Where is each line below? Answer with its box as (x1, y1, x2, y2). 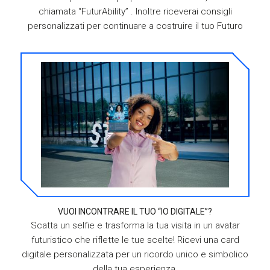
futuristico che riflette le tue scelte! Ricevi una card (31, 234, 239, 245)
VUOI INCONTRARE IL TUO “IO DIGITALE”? (58, 206, 212, 216)
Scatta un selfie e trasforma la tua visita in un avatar (30, 219, 240, 231)
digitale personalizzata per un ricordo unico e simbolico (22, 248, 248, 260)
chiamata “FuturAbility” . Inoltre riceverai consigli (38, 5, 232, 17)
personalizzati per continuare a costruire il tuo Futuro (27, 20, 243, 31)
